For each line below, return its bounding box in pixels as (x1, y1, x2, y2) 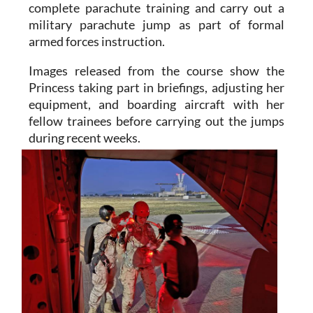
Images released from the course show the (28, 37, 285, 53)
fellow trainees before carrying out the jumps (28, 87, 285, 103)
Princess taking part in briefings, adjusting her (28, 54, 285, 70)
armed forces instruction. (28, 8, 165, 24)
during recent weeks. (28, 104, 140, 120)
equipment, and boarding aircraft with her (28, 71, 285, 87)
